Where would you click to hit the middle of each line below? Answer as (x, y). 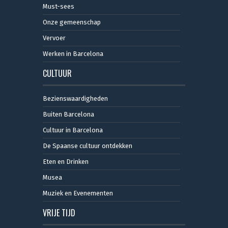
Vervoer (54, 38)
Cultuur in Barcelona (73, 130)
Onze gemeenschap (72, 22)
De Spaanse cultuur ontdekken (88, 146)
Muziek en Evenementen (78, 193)
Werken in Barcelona (73, 53)
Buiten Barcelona (68, 114)
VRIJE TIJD (59, 212)
